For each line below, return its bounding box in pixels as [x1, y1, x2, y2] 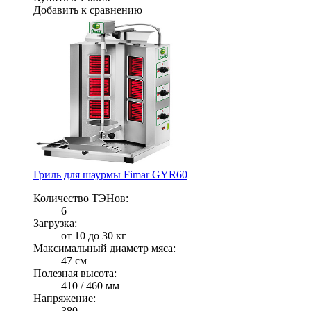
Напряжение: [33, 292, 96, 304]
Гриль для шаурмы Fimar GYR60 [33, 168, 187, 180]
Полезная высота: [33, 267, 117, 279]
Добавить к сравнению [33, 3, 142, 16]
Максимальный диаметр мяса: [33, 242, 176, 254]
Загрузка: [33, 217, 77, 229]
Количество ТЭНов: [33, 192, 128, 204]
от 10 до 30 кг [61, 229, 126, 242]
